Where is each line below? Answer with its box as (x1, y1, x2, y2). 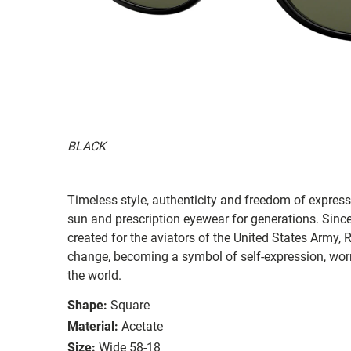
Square (110, 297, 150, 313)
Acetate (121, 318, 163, 334)
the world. (67, 267, 121, 283)
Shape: (67, 297, 107, 313)
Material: (67, 318, 118, 334)
